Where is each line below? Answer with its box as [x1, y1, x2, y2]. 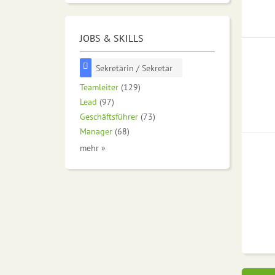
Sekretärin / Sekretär [96, 62, 173, 74]
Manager [80, 125, 112, 137]
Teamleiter [80, 81, 118, 93]
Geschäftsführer [80, 110, 138, 123]
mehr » [80, 142, 106, 154]
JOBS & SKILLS [80, 32, 144, 45]
